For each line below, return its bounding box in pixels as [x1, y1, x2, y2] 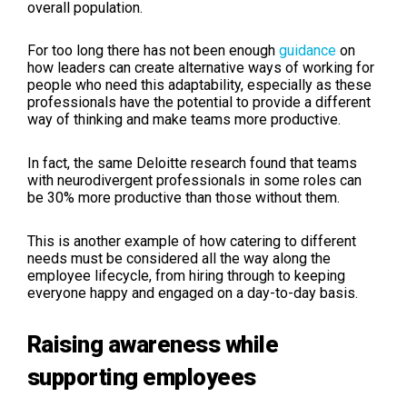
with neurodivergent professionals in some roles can [27, 172, 362, 190]
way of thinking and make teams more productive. [27, 111, 341, 129]
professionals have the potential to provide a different [27, 94, 371, 112]
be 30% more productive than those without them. [27, 189, 340, 207]
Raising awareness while [27, 330, 279, 358]
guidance [279, 42, 336, 60]
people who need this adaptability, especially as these [27, 76, 372, 94]
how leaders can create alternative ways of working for [27, 59, 374, 77]
